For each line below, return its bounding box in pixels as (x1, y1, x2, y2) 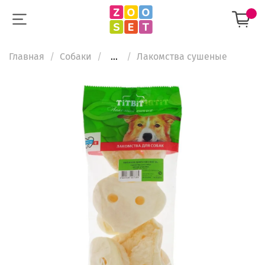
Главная (9, 50, 44, 62)
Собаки (60, 50, 92, 62)
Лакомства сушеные (137, 50, 227, 62)
